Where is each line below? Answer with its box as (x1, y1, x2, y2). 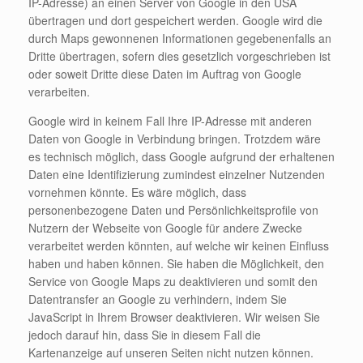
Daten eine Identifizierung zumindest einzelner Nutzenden (28, 166, 325, 183)
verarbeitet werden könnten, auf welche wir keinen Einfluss (28, 237, 329, 254)
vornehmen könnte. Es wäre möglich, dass (28, 184, 246, 201)
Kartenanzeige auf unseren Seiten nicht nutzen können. (28, 344, 314, 361)
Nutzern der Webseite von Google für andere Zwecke (28, 220, 302, 237)
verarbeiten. (28, 83, 90, 100)
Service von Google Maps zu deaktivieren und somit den (28, 273, 318, 290)
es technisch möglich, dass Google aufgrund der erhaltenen (28, 148, 335, 165)
